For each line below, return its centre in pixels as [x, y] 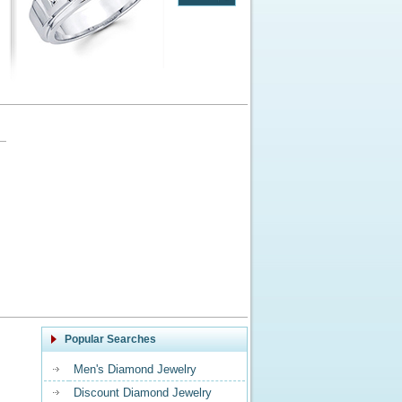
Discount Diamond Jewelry [143, 393]
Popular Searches [110, 339]
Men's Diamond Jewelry [135, 369]
